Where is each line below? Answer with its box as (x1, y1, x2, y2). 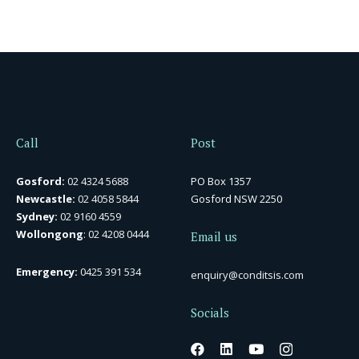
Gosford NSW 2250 (191, 191, 283, 206)
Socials (191, 305, 230, 321)
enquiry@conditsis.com (191, 267, 305, 282)
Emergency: (15, 264, 78, 279)
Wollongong (15, 226, 83, 241)
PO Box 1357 (191, 173, 252, 188)
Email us (191, 228, 238, 244)
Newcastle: (15, 191, 75, 206)
